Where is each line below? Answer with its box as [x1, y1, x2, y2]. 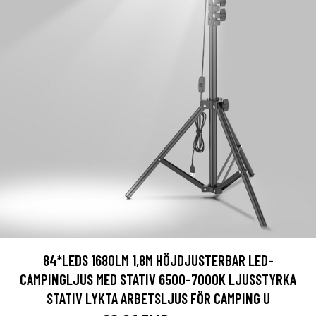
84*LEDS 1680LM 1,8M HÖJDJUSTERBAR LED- [42, 251, 274, 269]
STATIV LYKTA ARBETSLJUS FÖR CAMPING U [46, 289, 270, 307]
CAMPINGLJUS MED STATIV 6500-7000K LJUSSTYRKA [20, 270, 296, 288]
